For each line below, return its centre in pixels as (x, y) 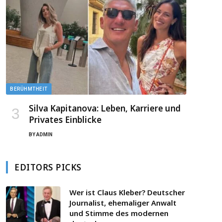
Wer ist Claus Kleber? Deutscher (127, 193)
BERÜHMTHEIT (29, 89)
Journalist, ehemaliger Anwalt (123, 203)
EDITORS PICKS (48, 167)
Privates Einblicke (65, 120)
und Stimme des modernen (119, 213)
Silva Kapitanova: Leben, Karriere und (105, 109)
